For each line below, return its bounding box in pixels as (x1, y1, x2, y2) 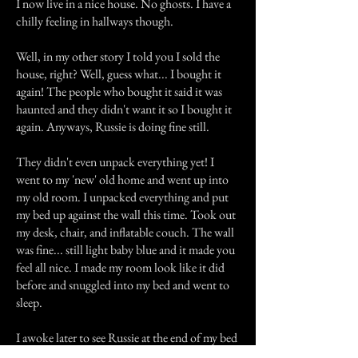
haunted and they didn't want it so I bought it (16, 101, 232, 117)
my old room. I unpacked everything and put (16, 189, 229, 205)
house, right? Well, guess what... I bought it (16, 66, 221, 82)
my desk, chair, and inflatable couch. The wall (16, 224, 234, 241)
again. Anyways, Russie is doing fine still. (16, 118, 209, 135)
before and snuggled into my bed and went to (16, 276, 229, 293)
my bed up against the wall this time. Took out (16, 206, 236, 223)
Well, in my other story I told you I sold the (16, 48, 220, 65)
